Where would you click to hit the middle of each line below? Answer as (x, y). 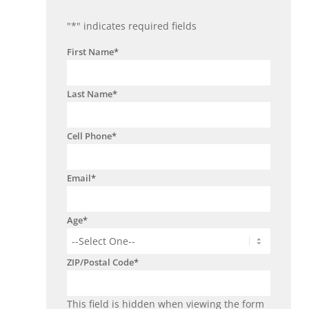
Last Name (90, 94)
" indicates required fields (137, 26)
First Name (90, 52)
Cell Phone (89, 136)
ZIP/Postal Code (100, 262)
